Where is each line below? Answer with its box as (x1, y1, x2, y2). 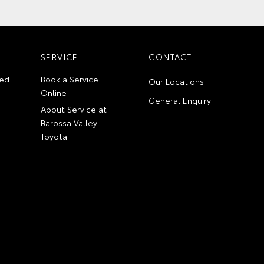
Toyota (41, 130, 68, 142)
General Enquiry (148, 94, 212, 106)
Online (41, 86, 67, 98)
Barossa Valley (41, 116, 98, 128)
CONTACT (148, 50, 192, 62)
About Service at (41, 103, 107, 115)
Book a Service (41, 72, 99, 85)
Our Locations (148, 75, 204, 87)
